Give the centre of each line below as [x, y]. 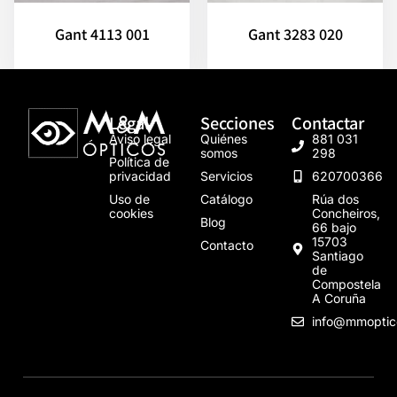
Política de [140, 162]
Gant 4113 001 [102, 34]
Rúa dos [335, 199]
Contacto [227, 245]
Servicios [227, 176]
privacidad [140, 176]
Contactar [328, 123]
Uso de [130, 199]
